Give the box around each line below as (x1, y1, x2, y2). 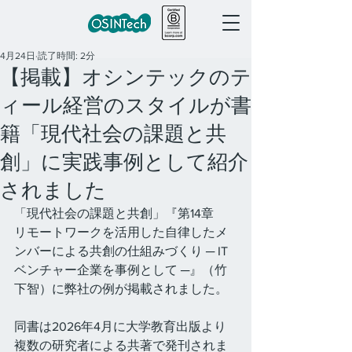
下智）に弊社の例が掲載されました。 (14, 282, 228, 295)
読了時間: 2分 (38, 50, 95, 61)
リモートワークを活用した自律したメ (14, 225, 228, 239)
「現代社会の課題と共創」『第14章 (14, 207, 226, 220)
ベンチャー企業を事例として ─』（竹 (14, 263, 227, 277)
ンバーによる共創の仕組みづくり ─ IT (14, 244, 231, 258)
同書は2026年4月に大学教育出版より (14, 320, 226, 333)
